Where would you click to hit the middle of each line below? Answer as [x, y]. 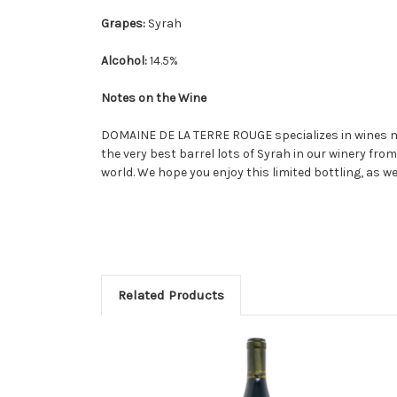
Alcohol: [125, 60]
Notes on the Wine [154, 97]
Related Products [171, 295]
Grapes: [125, 23]
